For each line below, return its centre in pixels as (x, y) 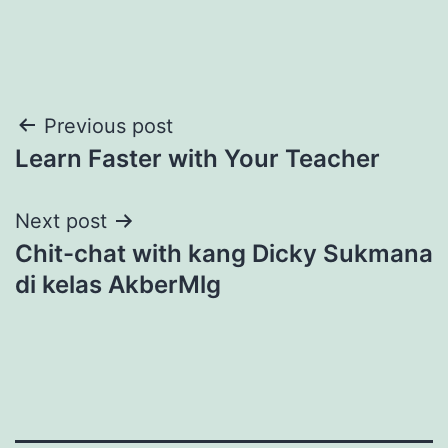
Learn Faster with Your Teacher (197, 158)
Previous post (108, 125)
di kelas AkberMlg (118, 284)
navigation (101, 176)
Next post (61, 220)
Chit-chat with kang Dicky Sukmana (224, 253)
